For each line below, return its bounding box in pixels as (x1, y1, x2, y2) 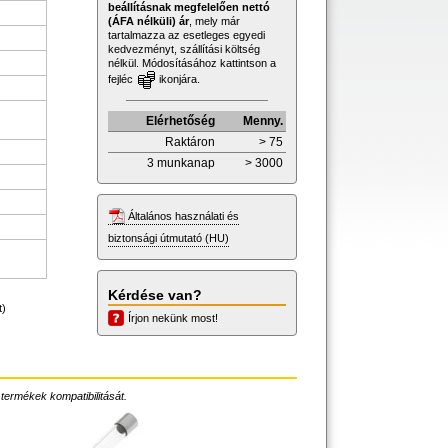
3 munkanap (147, 155, 215, 170)
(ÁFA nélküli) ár (108, 14, 189, 27)
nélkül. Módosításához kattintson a (108, 56, 276, 69)
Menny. (243, 113, 283, 128)
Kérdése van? (108, 286, 202, 303)
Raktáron (165, 134, 215, 149)
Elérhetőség (146, 113, 215, 128)
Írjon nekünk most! (128, 311, 218, 324)
